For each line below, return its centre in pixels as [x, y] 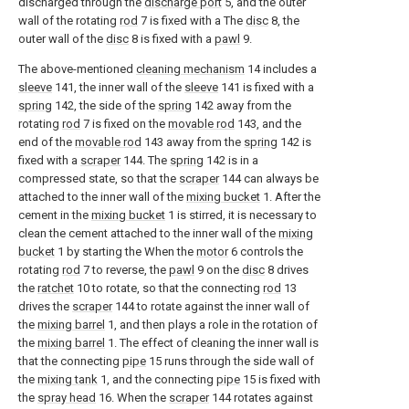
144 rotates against [261, 398]
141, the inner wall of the [118, 87]
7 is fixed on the [124, 124]
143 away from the [193, 142]
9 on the [218, 270]
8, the [284, 21]
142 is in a [231, 160]
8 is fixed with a [172, 39]
